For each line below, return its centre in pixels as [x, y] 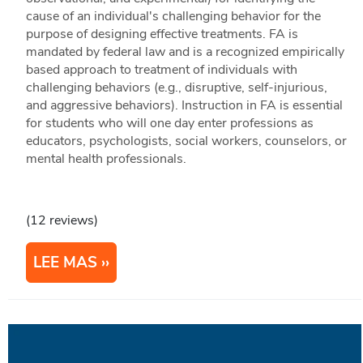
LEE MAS [65, 263]
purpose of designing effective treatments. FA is [162, 34]
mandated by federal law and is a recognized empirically [185, 52]
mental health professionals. [106, 159]
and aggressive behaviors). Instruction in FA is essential [184, 106]
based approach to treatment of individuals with [161, 70]
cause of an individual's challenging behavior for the [173, 17]
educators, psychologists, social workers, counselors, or [186, 141]
